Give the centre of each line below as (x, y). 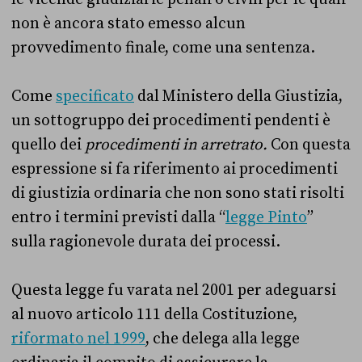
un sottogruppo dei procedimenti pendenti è (171, 120)
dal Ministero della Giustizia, (238, 96)
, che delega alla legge (223, 338)
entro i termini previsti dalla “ (118, 217)
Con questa (311, 144)
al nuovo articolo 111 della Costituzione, (154, 314)
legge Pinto (266, 217)
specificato (95, 96)
